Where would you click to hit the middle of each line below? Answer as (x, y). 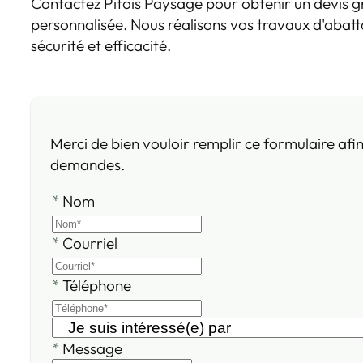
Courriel (90, 243)
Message (93, 348)
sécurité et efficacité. (101, 46)
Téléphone (97, 285)
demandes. (88, 164)
